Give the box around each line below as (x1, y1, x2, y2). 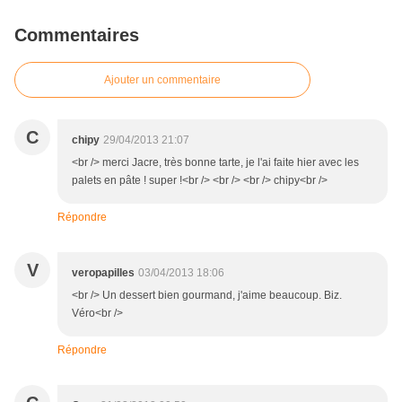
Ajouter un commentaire (104, 74, 221, 87)
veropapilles (72, 267, 135, 280)
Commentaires (14, 25, 139, 46)
